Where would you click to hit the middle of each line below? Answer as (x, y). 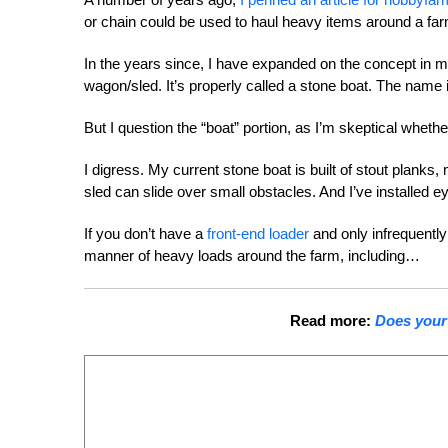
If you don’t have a (145, 233)
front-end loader (258, 233)
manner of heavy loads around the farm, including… (252, 255)
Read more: (332, 320)
